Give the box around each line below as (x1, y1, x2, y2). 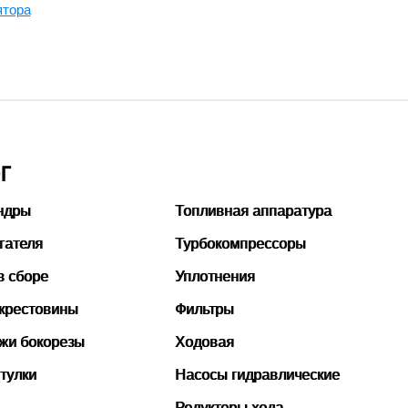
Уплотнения (175, 269, 256, 284)
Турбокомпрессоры (175, 236, 307, 251)
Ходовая (175, 334, 235, 350)
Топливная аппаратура (175, 203, 332, 219)
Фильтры (175, 301, 235, 317)
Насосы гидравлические (175, 367, 341, 382)
